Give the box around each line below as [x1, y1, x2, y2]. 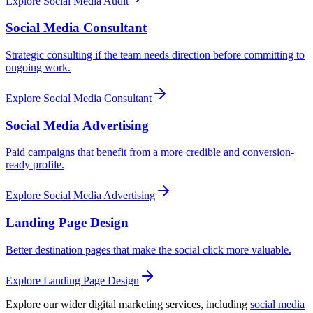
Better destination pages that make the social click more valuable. [6, 243, 291, 256]
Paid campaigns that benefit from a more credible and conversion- [6, 146, 294, 159]
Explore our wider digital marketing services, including [6, 298, 247, 310]
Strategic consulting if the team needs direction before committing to [6, 48, 305, 61]
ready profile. [6, 159, 64, 171]
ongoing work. [6, 61, 71, 73]
